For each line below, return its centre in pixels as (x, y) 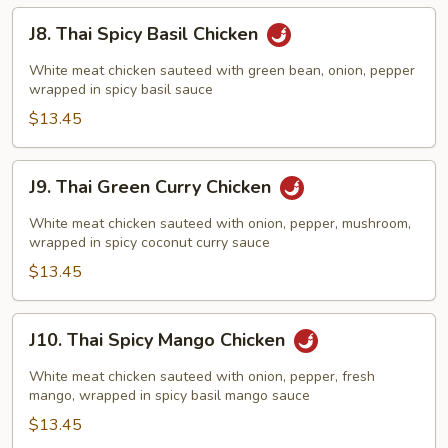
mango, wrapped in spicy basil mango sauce (169, 395)
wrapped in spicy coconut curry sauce (149, 242)
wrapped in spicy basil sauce (121, 89)
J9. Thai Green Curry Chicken (152, 187)
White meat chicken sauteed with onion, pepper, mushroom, (220, 223)
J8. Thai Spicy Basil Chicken (146, 34)
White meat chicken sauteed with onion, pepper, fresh (202, 376)
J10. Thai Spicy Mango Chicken (159, 340)
